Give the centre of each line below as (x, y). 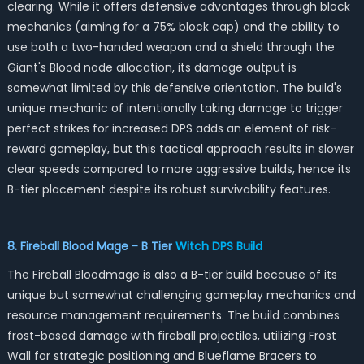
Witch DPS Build (219, 246)
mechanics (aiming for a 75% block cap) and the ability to (173, 27)
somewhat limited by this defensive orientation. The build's (174, 88)
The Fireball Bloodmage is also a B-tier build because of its (172, 275)
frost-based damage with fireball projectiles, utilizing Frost (171, 336)
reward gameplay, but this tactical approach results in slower (180, 149)
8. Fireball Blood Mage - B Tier (91, 246)
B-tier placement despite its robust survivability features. (169, 189)
